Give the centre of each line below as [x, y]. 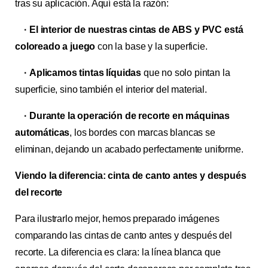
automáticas [42, 133]
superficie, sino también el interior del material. [111, 89]
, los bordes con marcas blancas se [142, 133]
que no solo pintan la [186, 73]
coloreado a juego [55, 46]
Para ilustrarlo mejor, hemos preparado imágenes [117, 219]
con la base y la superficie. [151, 46]
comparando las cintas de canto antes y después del [124, 235]
